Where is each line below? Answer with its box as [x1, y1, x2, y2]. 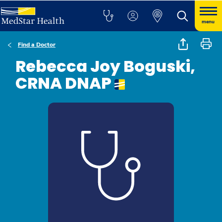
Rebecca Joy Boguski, [15, 55, 195, 77]
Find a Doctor [18, 41, 55, 49]
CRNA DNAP [15, 72, 114, 94]
